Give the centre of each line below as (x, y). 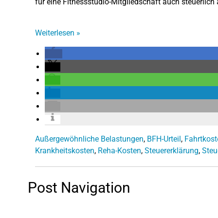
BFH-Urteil (164, 139)
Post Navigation (79, 187)
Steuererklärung (172, 150)
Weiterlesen (56, 33)
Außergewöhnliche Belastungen (89, 139)
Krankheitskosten (65, 150)
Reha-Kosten (119, 150)
